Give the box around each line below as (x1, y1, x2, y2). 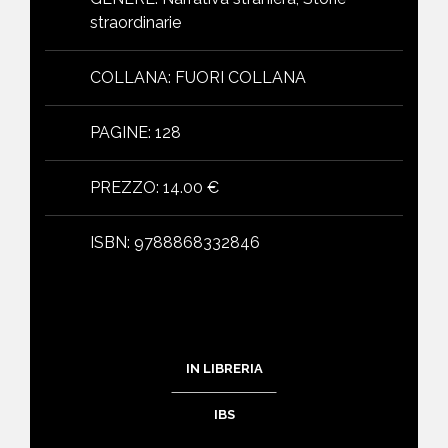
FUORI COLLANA (175, 67, 306, 87)
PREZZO (90, 177, 156, 197)
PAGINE (90, 122, 148, 142)
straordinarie (90, 12, 181, 32)
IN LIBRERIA (185, 360, 263, 376)
